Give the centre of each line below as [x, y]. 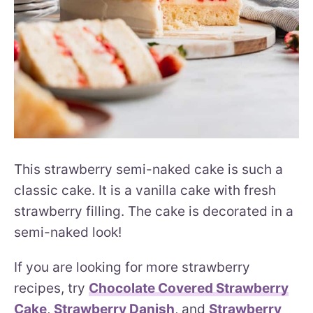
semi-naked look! [68, 232]
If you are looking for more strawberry [132, 267]
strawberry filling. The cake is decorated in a [154, 211]
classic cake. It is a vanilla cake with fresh [145, 190]
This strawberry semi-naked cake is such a [148, 169]
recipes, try [51, 288]
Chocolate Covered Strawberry [189, 288]
